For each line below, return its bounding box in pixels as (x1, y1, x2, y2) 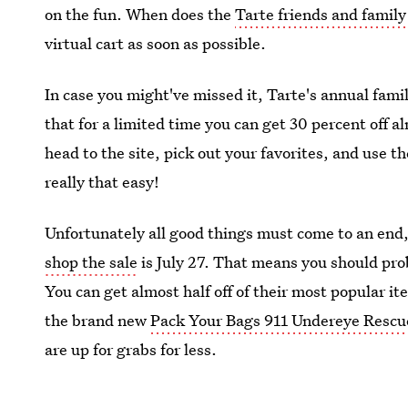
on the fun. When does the (45, 4, 236, 25)
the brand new (45, 310, 151, 331)
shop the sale (45, 251, 138, 272)
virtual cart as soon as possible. (45, 33, 267, 54)
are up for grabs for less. (45, 339, 218, 360)
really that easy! (45, 171, 160, 192)
